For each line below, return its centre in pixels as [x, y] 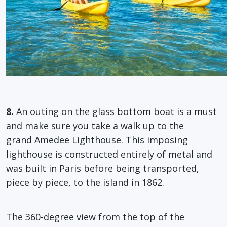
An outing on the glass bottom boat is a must [115, 111]
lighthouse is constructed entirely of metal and [109, 154]
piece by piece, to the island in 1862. [85, 182]
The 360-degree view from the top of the [95, 217]
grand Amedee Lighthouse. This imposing [97, 140]
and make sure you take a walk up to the [95, 125]
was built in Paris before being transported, [103, 168]
